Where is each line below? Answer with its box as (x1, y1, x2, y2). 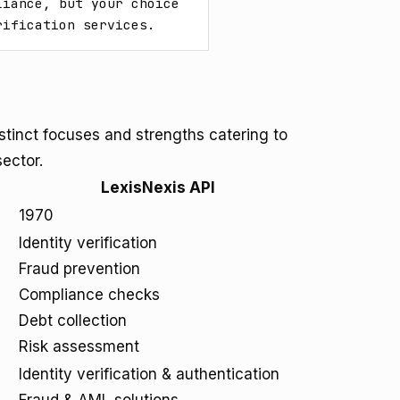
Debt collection (19, 312, 127, 329)
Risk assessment (19, 337, 139, 355)
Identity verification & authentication (19, 365, 279, 383)
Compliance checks (19, 286, 160, 304)
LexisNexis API (101, 179, 215, 196)
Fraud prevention (19, 260, 140, 278)
